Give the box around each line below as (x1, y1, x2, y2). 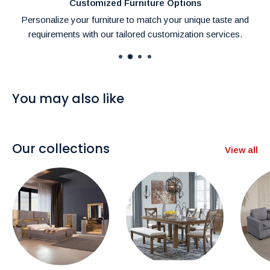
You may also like (12, 90, 124, 108)
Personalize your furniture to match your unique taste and (21, 14, 249, 25)
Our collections (12, 140, 110, 158)
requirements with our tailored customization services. (28, 29, 242, 40)
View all (225, 145, 258, 155)
